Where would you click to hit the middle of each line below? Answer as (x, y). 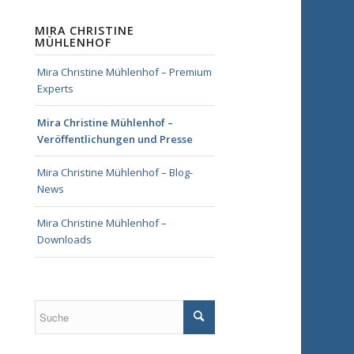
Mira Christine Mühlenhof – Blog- (115, 173)
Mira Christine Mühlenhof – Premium (125, 72)
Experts (56, 88)
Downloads (65, 240)
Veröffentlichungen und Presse (115, 139)
